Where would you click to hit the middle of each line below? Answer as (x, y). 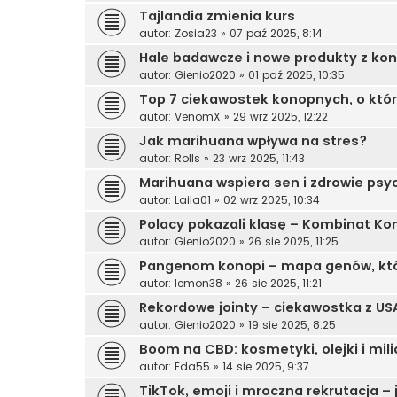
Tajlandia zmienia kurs (217, 16)
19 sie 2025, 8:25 (292, 324)
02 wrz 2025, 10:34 (272, 199)
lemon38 (198, 283)
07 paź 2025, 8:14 (276, 33)
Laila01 (193, 199)
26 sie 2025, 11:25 (293, 241)
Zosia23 (196, 33)
